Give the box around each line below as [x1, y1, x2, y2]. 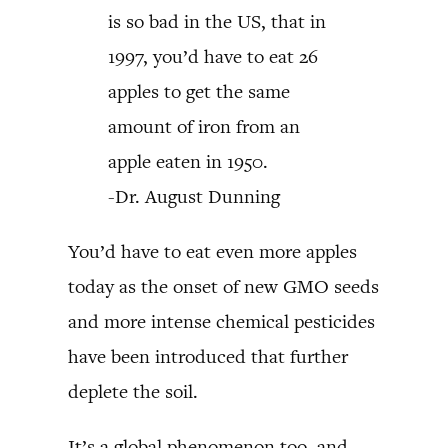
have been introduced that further [68, 343, 348, 369]
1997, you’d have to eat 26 [108, 43, 318, 69]
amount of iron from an [108, 113, 300, 139]
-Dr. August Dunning [108, 183, 280, 209]
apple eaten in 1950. [108, 148, 268, 174]
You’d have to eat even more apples [68, 238, 357, 264]
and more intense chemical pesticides [68, 308, 375, 334]
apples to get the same [108, 78, 290, 104]
